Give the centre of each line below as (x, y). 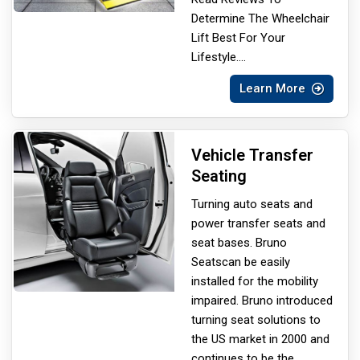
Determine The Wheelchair (260, 18)
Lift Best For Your (238, 37)
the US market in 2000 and (260, 339)
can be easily (256, 262)
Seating (219, 176)
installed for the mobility (255, 281)
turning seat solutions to (256, 319)
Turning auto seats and (252, 204)
